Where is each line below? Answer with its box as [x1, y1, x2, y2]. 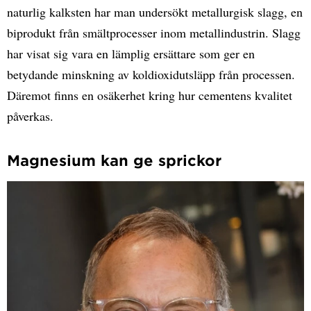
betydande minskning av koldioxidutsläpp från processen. [7, 66, 295, 83]
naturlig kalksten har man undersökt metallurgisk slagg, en [7, 3, 303, 21]
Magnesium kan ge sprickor [7, 151, 221, 169]
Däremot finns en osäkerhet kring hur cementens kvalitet [7, 87, 292, 104]
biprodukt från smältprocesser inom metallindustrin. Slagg [7, 24, 301, 42]
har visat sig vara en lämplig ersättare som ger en [7, 45, 255, 62]
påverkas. [7, 108, 53, 125]
